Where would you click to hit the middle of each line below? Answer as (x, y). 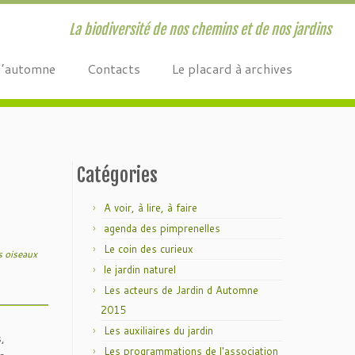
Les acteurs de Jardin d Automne (181, 290)
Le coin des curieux (149, 249)
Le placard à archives (232, 69)
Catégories (117, 175)
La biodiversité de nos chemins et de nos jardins (200, 29)
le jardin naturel (140, 269)
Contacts (113, 69)
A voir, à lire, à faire (151, 208)
